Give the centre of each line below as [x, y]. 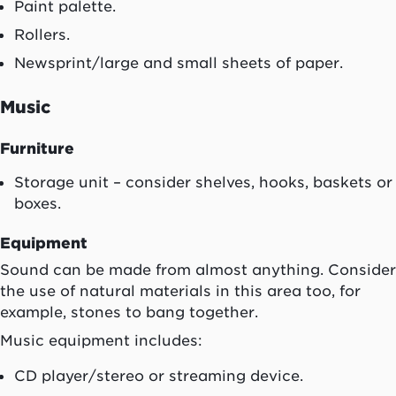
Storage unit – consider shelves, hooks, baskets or [203, 183]
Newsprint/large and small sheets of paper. [179, 63]
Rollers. [42, 35]
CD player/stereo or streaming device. [159, 376]
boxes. [38, 204]
